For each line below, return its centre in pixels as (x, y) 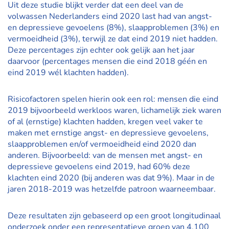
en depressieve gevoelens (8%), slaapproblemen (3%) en (113, 28)
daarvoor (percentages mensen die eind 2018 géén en (107, 61)
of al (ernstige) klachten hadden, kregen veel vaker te (105, 122)
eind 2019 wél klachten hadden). (68, 73)
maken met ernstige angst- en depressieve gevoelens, (108, 133)
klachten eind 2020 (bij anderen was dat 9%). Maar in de (111, 178)
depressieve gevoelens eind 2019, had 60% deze (99, 167)
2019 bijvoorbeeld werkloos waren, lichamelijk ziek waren (114, 110)
